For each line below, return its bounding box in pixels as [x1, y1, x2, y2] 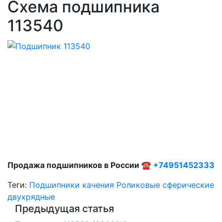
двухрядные [7, 191, 55, 202]
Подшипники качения [29, 179, 114, 190]
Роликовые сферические [116, 179, 214, 190]
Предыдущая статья [15, 202, 114, 215]
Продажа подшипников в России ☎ [7, 160, 153, 170]
